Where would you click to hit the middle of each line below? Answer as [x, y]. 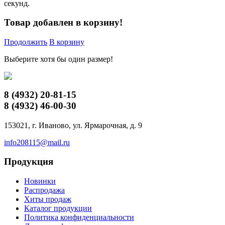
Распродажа [44, 190]
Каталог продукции [58, 208]
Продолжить [26, 42]
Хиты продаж [48, 199]
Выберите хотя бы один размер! [59, 59]
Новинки [40, 181]
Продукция [29, 162]
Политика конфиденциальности [79, 217]
